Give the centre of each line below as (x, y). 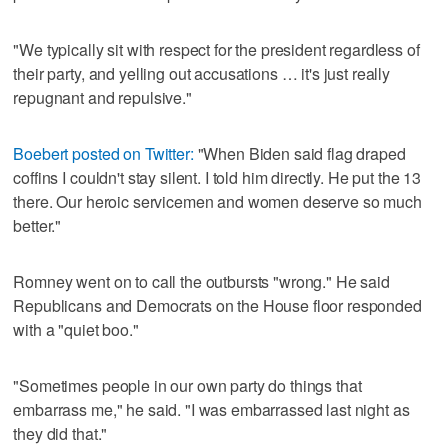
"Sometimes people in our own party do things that (187, 385)
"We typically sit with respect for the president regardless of (216, 49)
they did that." (60, 433)
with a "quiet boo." (76, 329)
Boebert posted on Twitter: (103, 153)
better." (37, 225)
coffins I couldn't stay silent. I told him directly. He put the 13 (217, 177)
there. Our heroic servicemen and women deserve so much (217, 201)
